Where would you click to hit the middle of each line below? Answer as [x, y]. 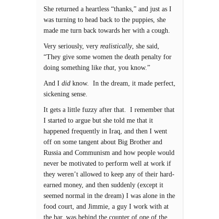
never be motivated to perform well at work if [107, 164]
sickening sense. [66, 94]
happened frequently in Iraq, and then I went [105, 131]
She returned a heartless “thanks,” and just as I [108, 9]
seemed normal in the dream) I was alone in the [109, 196]
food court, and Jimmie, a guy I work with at [106, 207]
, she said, [146, 46]
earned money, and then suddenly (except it [103, 185]
